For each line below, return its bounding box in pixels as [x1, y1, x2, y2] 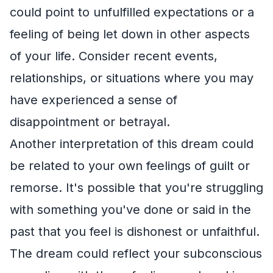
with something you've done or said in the [10, 202, 251, 217]
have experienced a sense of [10, 92, 177, 107]
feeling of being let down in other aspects [10, 26, 250, 41]
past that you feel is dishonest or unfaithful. [10, 224, 260, 239]
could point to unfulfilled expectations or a [10, 4, 254, 19]
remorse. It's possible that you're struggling [10, 180, 263, 195]
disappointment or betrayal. [10, 114, 170, 129]
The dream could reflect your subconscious [10, 246, 262, 261]
